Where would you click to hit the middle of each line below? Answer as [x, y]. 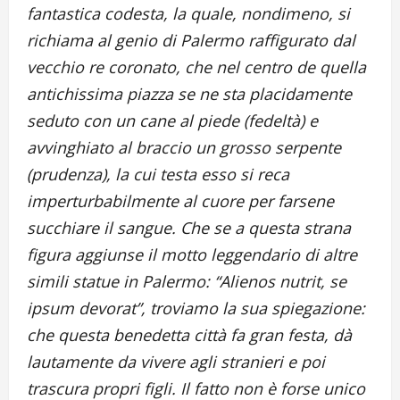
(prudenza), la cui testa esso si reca [158, 175]
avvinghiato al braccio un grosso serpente [184, 148]
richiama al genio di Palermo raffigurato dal [191, 41]
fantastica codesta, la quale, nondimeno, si [188, 14]
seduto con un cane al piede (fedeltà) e [172, 121]
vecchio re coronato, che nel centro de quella [196, 67]
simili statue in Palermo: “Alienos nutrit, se [187, 282]
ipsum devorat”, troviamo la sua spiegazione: [196, 308]
